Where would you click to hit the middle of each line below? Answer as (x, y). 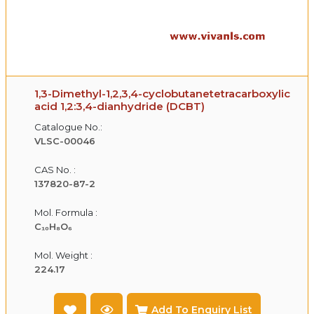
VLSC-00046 (65, 141)
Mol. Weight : (63, 255)
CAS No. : (55, 169)
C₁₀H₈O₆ (53, 226)
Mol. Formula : (66, 212)
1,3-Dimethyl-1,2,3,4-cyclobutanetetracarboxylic (162, 93)
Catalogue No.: (68, 127)
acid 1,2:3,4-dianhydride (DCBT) (120, 106)
